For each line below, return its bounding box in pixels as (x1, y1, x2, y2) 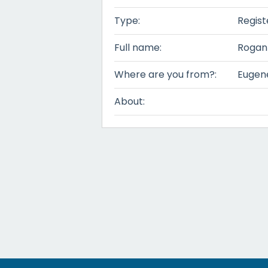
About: (114, 95, 145, 108)
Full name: (114, 41, 162, 54)
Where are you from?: (114, 68, 217, 81)
